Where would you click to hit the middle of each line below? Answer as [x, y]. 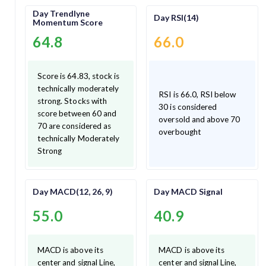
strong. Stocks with [72, 101]
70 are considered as [43, 126]
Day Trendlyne [61, 13]
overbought [180, 132]
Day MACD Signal [189, 192]
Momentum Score [68, 22]
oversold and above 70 [199, 120]
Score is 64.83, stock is [79, 76]
